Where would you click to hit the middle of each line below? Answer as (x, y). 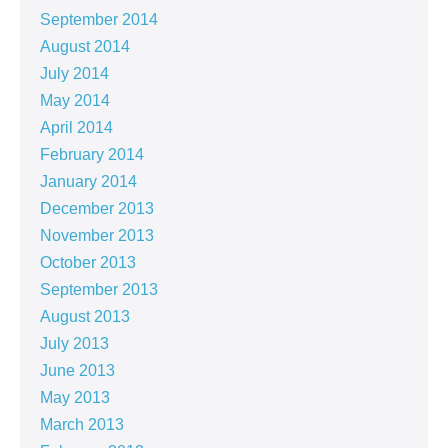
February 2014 (92, 155)
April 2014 (76, 128)
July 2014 (74, 74)
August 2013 (85, 317)
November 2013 (97, 236)
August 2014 (85, 47)
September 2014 (99, 20)
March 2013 (82, 425)
